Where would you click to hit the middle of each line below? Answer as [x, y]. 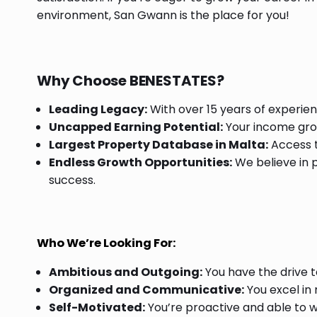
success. [72, 180]
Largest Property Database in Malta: [158, 145]
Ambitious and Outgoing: [126, 272]
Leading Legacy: [98, 109]
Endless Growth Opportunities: [140, 162]
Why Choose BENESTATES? [131, 81]
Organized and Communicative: [146, 290]
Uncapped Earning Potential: [136, 127]
